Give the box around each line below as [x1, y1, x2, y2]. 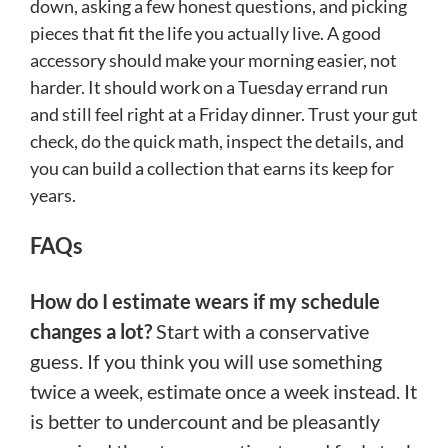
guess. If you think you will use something [30, 348, 382, 373]
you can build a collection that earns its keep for [30, 156, 394, 179]
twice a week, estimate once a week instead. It [30, 378, 417, 403]
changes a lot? [30, 318, 156, 343]
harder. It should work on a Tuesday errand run [30, 75, 388, 98]
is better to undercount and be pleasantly [30, 408, 380, 433]
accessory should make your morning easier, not [30, 48, 397, 71]
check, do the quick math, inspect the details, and [30, 129, 404, 152]
